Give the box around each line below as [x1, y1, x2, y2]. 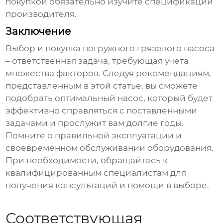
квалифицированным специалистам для [5, 168, 187, 178]
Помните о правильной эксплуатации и [5, 130, 182, 141]
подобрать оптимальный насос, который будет [5, 93, 213, 104]
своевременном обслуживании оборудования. [5, 143, 214, 153]
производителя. [5, 9, 77, 19]
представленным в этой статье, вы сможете [5, 81, 198, 91]
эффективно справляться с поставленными [5, 106, 198, 116]
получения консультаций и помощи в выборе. [5, 180, 210, 191]
